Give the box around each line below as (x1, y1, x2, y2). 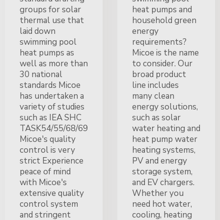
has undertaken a (20, 90, 84, 102)
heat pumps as (20, 47, 74, 58)
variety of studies (20, 101, 84, 112)
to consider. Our (132, 57, 192, 69)
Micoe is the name (132, 47, 199, 58)
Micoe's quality (20, 133, 76, 145)
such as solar (132, 111, 181, 123)
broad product (132, 68, 186, 80)
